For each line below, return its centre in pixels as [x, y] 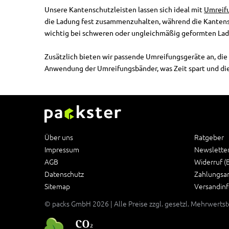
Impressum [62, 150]
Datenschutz [64, 174]
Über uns [59, 137]
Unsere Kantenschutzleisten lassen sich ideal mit [124, 10]
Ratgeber [209, 137]
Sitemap [57, 186]
